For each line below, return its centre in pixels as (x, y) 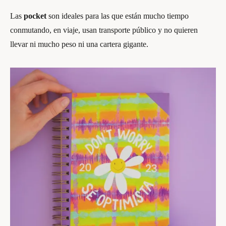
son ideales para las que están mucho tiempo (118, 16)
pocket (35, 16)
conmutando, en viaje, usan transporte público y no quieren (104, 30)
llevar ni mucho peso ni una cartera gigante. (79, 44)
